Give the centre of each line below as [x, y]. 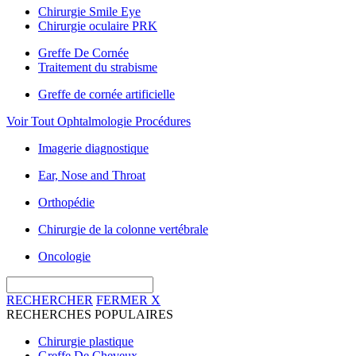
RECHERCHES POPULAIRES [90, 314]
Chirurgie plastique [86, 341]
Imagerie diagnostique [93, 148]
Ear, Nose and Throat [92, 175]
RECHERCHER [50, 300]
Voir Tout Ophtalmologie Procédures [99, 121]
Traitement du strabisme [98, 67]
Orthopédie [66, 202]
